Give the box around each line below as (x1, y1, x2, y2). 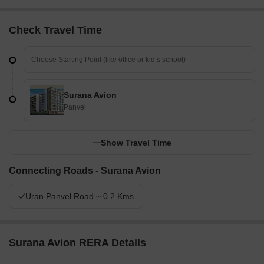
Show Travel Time (101, 138, 171, 148)
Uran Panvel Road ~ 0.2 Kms (25, 192, 134, 202)
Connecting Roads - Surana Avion (9, 166, 161, 176)
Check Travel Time (9, 24, 102, 37)
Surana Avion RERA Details (9, 237, 146, 249)
